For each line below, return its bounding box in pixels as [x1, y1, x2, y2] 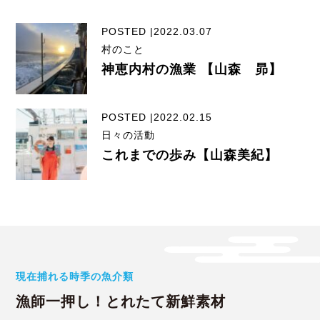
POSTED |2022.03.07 [101, 26, 213, 38]
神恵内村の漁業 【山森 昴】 [101, 62, 283, 77]
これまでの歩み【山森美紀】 [101, 148, 279, 163]
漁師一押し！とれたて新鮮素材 [16, 294, 226, 310]
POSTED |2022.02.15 [101, 111, 213, 124]
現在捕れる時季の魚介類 [16, 271, 134, 283]
